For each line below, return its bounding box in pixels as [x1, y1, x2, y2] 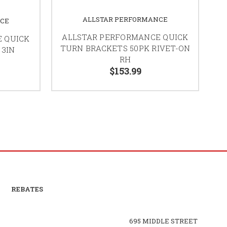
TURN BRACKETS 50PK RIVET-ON [60, 43, 191, 53]
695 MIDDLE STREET [129, 216, 198, 225]
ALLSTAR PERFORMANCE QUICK [62, 31, 188, 42]
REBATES [11, 184, 43, 194]
